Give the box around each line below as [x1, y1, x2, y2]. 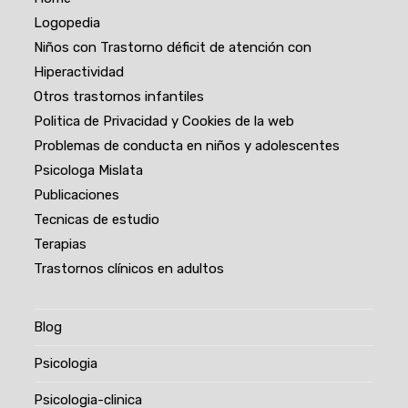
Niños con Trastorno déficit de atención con [34, 39, 312, 56]
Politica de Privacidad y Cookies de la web [34, 113, 295, 130]
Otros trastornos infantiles [34, 88, 205, 106]
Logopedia [34, 15, 101, 32]
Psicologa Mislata [34, 162, 144, 179]
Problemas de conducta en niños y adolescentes [34, 138, 341, 155]
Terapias [34, 236, 87, 253]
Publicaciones [34, 187, 120, 204]
